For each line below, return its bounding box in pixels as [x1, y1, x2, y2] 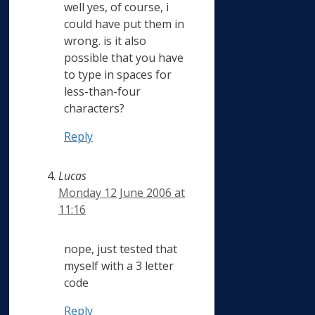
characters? [64, 101, 124, 117]
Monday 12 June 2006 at [58, 185, 185, 201]
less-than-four [64, 84, 141, 100]
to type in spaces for [64, 67, 172, 83]
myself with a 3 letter [64, 258, 174, 274]
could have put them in [64, 16, 184, 32]
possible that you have [64, 50, 184, 66]
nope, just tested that [64, 241, 177, 257]
